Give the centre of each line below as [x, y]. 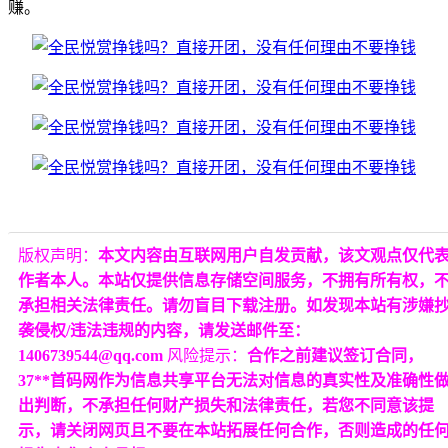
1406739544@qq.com [92, 355]
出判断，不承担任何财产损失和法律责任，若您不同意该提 [226, 405]
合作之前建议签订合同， [335, 355]
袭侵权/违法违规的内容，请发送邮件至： [164, 330]
